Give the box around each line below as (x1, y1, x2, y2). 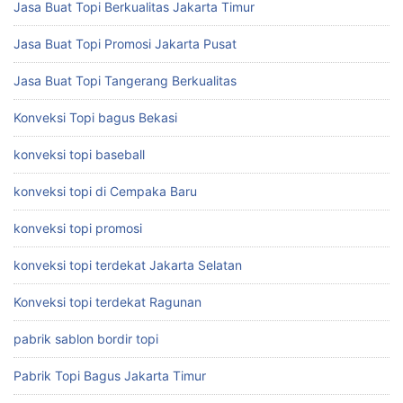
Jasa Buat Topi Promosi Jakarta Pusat (13, 35, 237, 51)
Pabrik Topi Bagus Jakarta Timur (13, 367, 206, 383)
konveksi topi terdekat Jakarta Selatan (13, 256, 242, 273)
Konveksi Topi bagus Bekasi (13, 109, 177, 125)
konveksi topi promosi (13, 219, 142, 236)
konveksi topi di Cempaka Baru (13, 183, 197, 199)
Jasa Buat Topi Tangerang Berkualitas (13, 72, 237, 88)
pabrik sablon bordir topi (13, 330, 158, 346)
